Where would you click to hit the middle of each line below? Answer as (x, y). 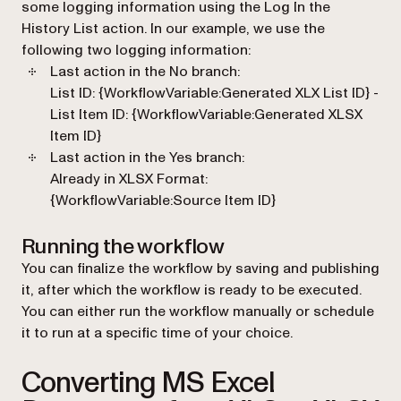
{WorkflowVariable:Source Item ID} (163, 201)
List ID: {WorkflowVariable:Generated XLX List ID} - (214, 94)
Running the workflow (123, 247)
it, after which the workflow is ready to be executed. (192, 290)
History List (60, 29)
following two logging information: (136, 51)
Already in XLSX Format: (129, 179)
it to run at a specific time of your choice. (157, 333)
